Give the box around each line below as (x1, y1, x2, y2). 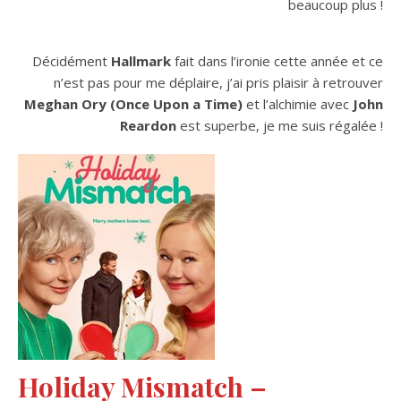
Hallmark (111, 51, 171, 70)
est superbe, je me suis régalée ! (176, 115, 383, 134)
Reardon (120, 115, 176, 134)
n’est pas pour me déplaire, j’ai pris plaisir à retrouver (54, 73, 383, 91)
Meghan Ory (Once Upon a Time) (24, 94, 243, 113)
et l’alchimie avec (243, 94, 353, 113)
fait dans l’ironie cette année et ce (171, 51, 383, 70)
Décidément (32, 51, 111, 70)
